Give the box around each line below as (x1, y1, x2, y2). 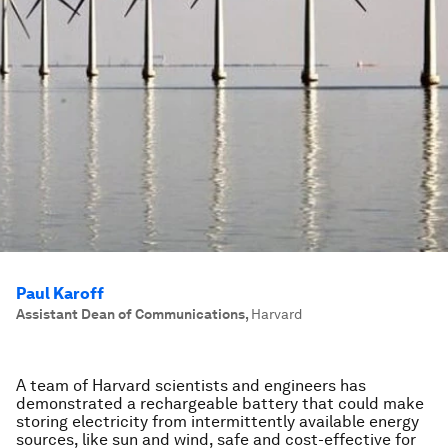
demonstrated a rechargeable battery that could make (16, 394, 424, 413)
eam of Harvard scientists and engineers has (37, 376, 366, 395)
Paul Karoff (16, 284, 104, 303)
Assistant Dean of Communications (16, 306, 245, 322)
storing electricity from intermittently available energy (16, 412, 419, 431)
